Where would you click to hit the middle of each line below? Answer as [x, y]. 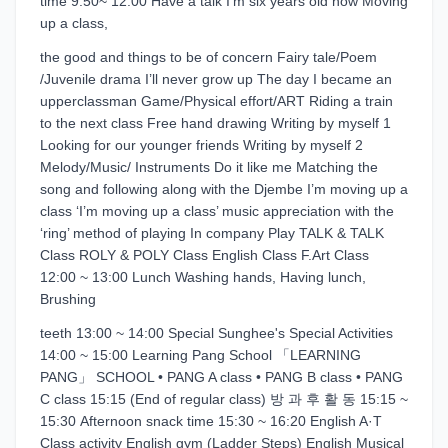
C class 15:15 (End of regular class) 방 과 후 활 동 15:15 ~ [224, 399]
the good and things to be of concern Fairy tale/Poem [208, 57]
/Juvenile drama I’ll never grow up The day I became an [216, 79]
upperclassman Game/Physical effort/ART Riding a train [216, 101]
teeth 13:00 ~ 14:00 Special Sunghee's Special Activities [216, 333]
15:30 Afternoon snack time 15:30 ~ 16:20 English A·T [211, 421]
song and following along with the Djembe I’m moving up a [224, 189]
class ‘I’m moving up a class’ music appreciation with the [217, 211]
